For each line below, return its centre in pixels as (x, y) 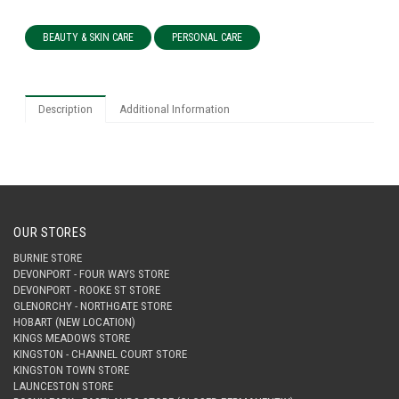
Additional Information (175, 109)
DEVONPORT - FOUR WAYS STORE (91, 274)
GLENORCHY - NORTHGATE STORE (93, 306)
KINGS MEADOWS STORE (72, 338)
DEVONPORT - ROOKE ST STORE (87, 290)
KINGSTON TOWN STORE (71, 370)
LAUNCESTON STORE (63, 387)
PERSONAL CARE (208, 38)
